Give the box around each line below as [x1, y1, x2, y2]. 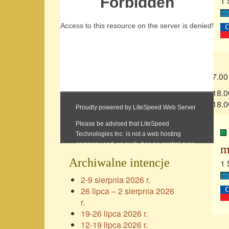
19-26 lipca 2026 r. [81, 208, 148, 220]
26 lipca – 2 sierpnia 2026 [81, 185, 174, 197]
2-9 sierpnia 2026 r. [81, 174, 150, 186]
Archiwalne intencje [68, 156, 170, 170]
